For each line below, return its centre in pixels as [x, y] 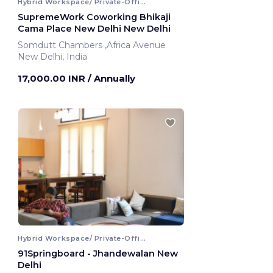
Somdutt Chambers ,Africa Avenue [136, 45]
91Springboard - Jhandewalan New [98, 253]
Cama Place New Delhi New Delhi [94, 29]
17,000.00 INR [53, 79]
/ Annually [112, 79]
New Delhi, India [52, 57]
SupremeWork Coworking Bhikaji [94, 17]
